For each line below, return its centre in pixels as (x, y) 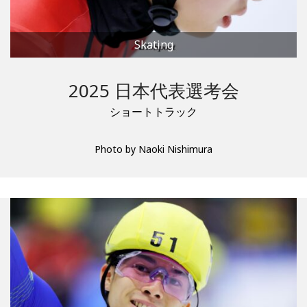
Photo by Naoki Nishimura (153, 149)
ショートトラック (153, 112)
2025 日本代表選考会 (153, 91)
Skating (153, 45)
